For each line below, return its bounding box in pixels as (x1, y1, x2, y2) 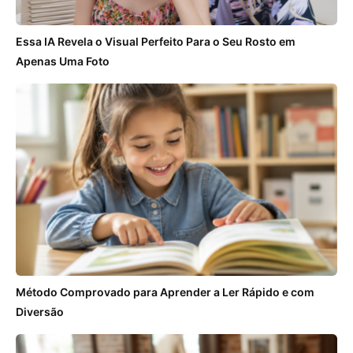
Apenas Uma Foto (16, 54, 110, 68)
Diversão (16, 305, 64, 319)
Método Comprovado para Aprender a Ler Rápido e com (16, 285, 314, 299)
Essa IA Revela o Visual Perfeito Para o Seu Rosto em (16, 34, 295, 48)
